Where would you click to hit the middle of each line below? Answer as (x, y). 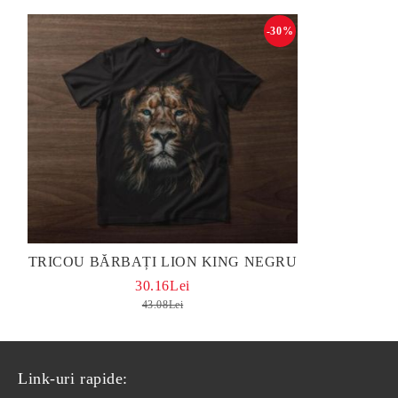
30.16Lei (163, 286)
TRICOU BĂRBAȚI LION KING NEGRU (163, 262)
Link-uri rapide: (73, 378)
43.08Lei (163, 305)
